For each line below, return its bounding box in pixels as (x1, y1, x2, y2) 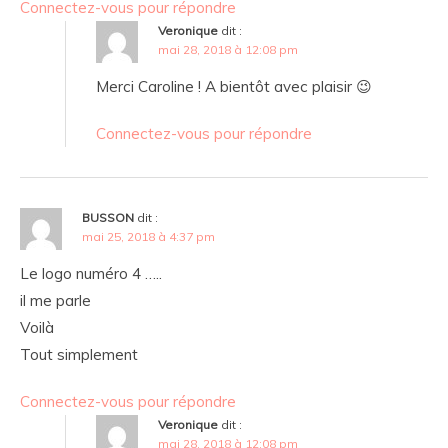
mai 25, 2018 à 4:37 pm (82, 229, 215, 245)
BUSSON (82, 210, 134, 226)
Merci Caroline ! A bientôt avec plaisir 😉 (96, 77, 372, 97)
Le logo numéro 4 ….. (20, 264, 162, 284)
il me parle (20, 291, 91, 311)
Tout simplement (20, 345, 138, 365)
